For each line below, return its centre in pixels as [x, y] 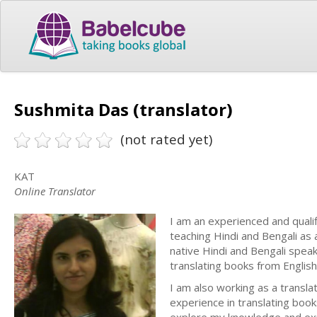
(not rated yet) [166, 139]
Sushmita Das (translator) [123, 109]
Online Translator [55, 191]
